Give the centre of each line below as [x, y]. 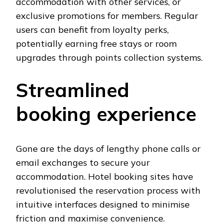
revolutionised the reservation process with [108, 191]
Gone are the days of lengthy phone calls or [108, 149]
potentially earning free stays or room [96, 44]
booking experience [106, 114]
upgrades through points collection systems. [109, 58]
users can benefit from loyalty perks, [92, 30]
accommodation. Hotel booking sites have [105, 177]
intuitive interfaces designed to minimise [103, 205]
